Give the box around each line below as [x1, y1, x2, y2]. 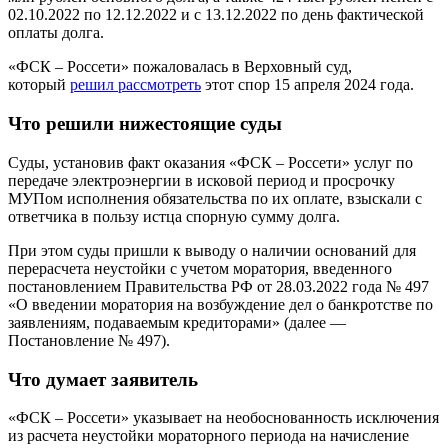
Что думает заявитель [8, 368, 198, 390]
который [8, 76, 70, 94]
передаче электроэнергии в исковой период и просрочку [8, 171, 395, 189]
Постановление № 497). [8, 331, 170, 349]
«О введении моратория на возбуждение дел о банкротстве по [8, 295, 433, 313]
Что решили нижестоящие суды [8, 113, 282, 135]
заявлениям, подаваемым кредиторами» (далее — [8, 313, 346, 331]
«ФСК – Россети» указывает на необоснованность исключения [8, 409, 439, 427]
